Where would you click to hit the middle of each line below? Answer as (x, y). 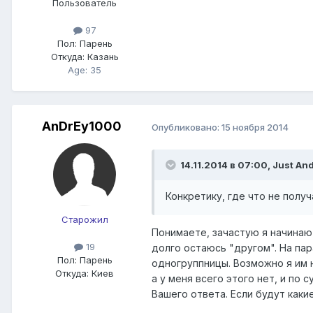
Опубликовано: (187, 127)
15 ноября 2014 (255, 127)
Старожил (85, 220)
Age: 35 (85, 70)
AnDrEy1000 (82, 126)
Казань (101, 57)
